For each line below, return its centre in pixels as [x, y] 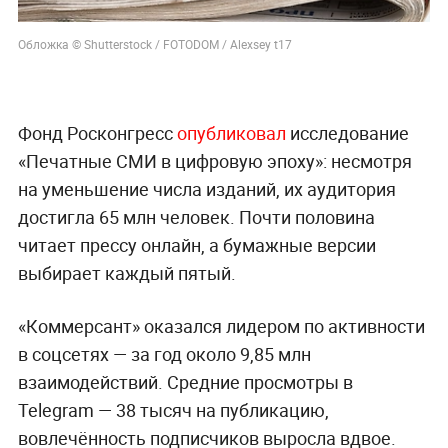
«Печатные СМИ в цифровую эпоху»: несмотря [214, 160]
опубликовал [231, 132]
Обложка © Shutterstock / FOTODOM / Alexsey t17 [154, 43]
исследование [347, 132]
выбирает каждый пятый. [126, 272]
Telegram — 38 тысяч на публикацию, [173, 409]
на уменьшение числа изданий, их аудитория [206, 188]
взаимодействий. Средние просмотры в [185, 381]
